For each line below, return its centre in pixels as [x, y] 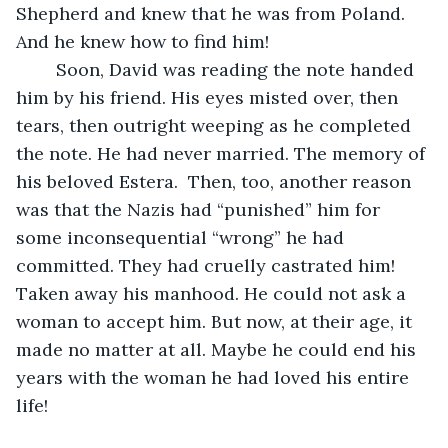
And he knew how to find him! [142, 41]
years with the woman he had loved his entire [215, 377]
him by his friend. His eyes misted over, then [209, 97]
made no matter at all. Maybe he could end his [218, 349]
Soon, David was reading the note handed [46, 69]
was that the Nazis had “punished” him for [200, 209]
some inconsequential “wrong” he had [182, 237]
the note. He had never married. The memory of [223, 153]
